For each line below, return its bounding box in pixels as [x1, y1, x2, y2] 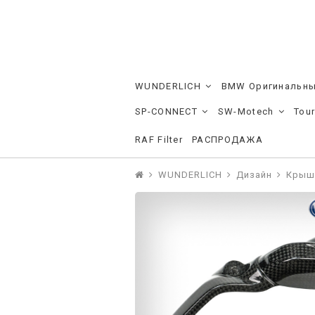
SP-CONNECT [135, 106, 198, 117]
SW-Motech [217, 106, 274, 117]
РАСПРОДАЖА [192, 134, 263, 146]
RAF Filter [135, 134, 183, 146]
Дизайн [236, 169, 272, 181]
